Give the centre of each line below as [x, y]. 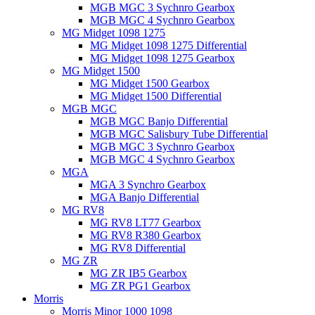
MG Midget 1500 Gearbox [150, 83]
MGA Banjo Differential [144, 197]
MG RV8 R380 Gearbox [146, 235]
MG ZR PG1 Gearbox [140, 286]
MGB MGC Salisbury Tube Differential [179, 134]
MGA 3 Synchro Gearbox [148, 185]
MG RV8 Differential [138, 248]
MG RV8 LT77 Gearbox [146, 223]
